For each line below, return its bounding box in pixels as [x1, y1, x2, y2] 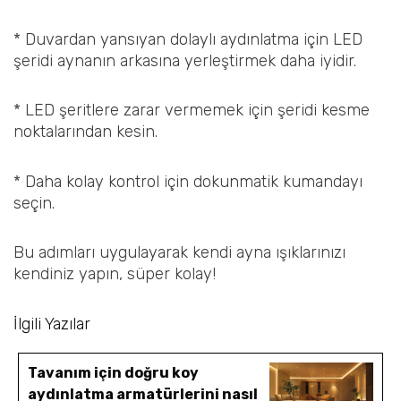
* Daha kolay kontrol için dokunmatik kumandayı [13, 171, 363, 192]
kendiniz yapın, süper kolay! [13, 264, 216, 285]
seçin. [13, 192, 55, 213]
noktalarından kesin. [13, 122, 158, 142]
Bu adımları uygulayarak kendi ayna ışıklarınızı [13, 243, 346, 263]
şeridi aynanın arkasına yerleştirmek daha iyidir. [13, 50, 356, 71]
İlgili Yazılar [13, 313, 90, 334]
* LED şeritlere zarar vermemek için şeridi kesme [13, 100, 370, 121]
